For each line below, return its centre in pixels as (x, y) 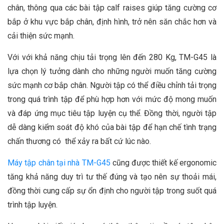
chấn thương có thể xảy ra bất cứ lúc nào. (80, 141)
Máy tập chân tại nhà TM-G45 (59, 163)
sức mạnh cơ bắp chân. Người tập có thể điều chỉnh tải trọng (112, 85)
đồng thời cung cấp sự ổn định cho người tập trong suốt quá (112, 191)
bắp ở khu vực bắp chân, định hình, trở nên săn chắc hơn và (112, 22)
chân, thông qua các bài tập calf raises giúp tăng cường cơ (112, 8)
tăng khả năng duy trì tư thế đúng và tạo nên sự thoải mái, (112, 177)
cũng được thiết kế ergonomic (163, 163)
